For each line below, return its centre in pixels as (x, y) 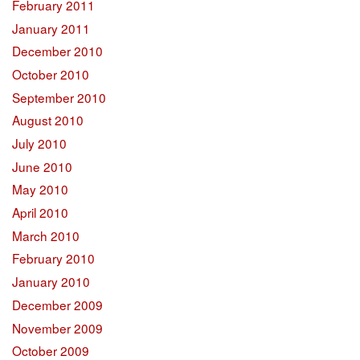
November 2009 (57, 327)
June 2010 (42, 166)
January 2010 (51, 282)
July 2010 (39, 143)
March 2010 (46, 235)
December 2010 (57, 51)
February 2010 (53, 258)
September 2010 (59, 97)
